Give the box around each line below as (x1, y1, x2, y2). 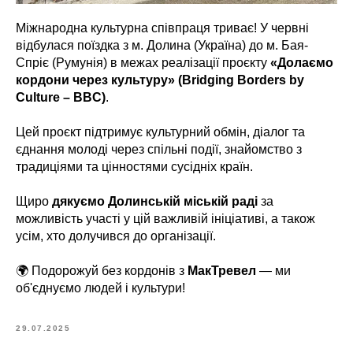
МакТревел (188, 264, 256, 277)
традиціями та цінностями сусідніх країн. (16, 160, 253, 173)
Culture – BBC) (16, 91, 106, 104)
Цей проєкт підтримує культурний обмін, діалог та (16, 125, 305, 139)
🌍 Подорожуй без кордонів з (16, 264, 188, 277)
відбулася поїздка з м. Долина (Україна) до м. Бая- (16, 39, 308, 52)
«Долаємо (270, 56, 333, 69)
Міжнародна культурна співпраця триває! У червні (16, 21, 309, 35)
